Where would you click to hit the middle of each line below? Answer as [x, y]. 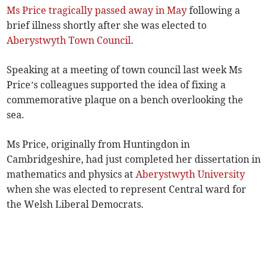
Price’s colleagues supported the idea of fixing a [116, 85]
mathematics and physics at [71, 174]
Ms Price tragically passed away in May [97, 11]
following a [214, 11]
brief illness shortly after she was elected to [107, 26]
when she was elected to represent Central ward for [127, 189]
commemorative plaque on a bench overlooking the [125, 100]
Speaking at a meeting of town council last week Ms [125, 70]
